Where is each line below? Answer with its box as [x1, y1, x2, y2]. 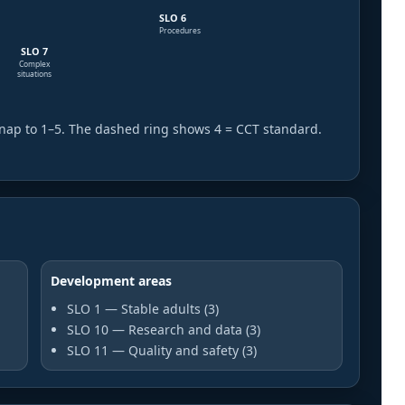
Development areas [51, 272, 172, 290]
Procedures [159, 25, 202, 36]
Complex [18, 59, 51, 70]
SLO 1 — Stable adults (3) [67, 300, 219, 318]
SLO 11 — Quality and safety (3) [67, 342, 257, 360]
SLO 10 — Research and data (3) [67, 321, 260, 339]
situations [16, 69, 52, 80]
